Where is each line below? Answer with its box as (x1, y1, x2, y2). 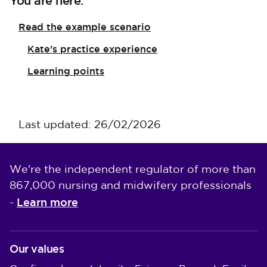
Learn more (17, 195, 78, 209)
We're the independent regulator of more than (10, 165, 256, 175)
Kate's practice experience (27, 43, 157, 55)
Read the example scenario (18, 21, 151, 33)
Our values (10, 242, 64, 256)
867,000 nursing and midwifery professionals (10, 181, 252, 191)
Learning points (27, 65, 104, 77)
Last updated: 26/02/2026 (18, 120, 161, 130)
